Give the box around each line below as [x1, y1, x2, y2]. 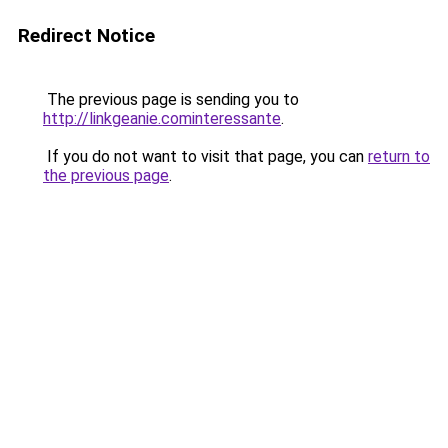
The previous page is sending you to [43, 90, 299, 109]
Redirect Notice [18, 24, 155, 47]
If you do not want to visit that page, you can [43, 147, 368, 166]
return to [368, 147, 430, 166]
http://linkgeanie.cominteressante [43, 109, 281, 128]
